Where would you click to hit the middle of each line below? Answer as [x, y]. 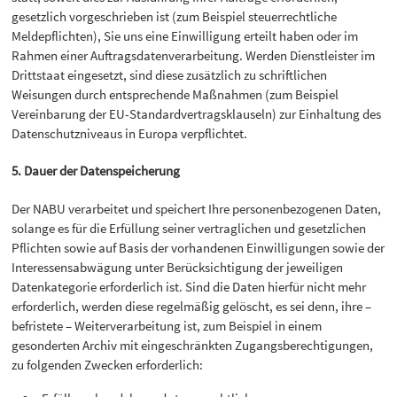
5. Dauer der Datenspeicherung [96, 171]
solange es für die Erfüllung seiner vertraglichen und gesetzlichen [189, 228]
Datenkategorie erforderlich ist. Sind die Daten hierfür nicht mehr [189, 286]
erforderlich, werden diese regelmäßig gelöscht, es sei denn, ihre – [192, 306]
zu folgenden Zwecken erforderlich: [108, 364]
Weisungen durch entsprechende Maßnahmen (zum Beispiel [175, 95]
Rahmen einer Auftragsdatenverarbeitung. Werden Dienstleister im [194, 56]
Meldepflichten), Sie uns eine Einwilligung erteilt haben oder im [185, 36]
